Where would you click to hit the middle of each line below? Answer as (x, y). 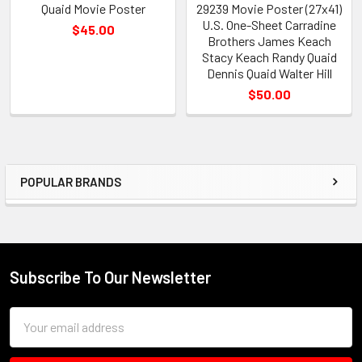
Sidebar (60, 198)
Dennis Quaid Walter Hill (269, 73)
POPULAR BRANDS (71, 181)
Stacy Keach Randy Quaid (269, 57)
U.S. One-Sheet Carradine (269, 24)
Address (32, 335)
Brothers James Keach (269, 40)
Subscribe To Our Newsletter (110, 277)
